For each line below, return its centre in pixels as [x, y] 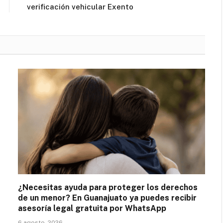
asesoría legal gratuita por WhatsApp [92, 208]
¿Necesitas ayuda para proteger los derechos [108, 187]
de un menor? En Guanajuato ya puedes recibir [107, 198]
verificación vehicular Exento [80, 7]
